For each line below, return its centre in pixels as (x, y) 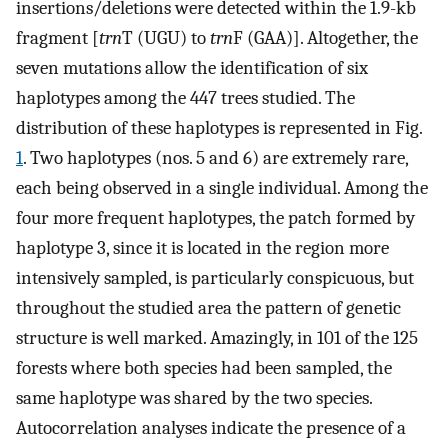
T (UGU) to (166, 38)
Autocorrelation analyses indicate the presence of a (211, 428)
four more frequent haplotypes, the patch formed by (215, 218)
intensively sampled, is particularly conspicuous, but (215, 278)
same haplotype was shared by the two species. (194, 398)
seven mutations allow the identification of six (192, 68)
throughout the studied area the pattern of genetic (208, 308)
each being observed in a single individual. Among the (222, 188)
